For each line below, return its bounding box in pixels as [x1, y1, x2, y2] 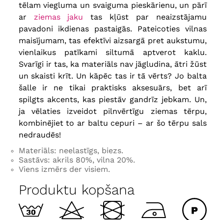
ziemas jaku [33, 12, 83, 22]
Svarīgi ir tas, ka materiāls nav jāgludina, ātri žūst [18, 59, 207, 69]
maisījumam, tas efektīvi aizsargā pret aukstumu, [18, 36, 207, 46]
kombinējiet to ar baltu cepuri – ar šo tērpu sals [18, 118, 207, 128]
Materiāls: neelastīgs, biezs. [18, 146, 123, 156]
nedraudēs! [18, 130, 61, 140]
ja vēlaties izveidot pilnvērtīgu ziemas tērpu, [18, 107, 207, 116]
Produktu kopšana [18, 182, 135, 198]
